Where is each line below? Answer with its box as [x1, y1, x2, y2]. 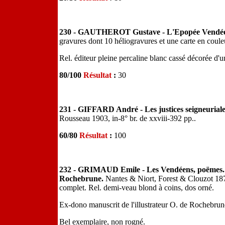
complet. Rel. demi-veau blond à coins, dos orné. [59, 183, 214, 192]
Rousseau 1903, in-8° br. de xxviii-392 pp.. [59, 114, 196, 123]
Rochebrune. [59, 174, 105, 183]
